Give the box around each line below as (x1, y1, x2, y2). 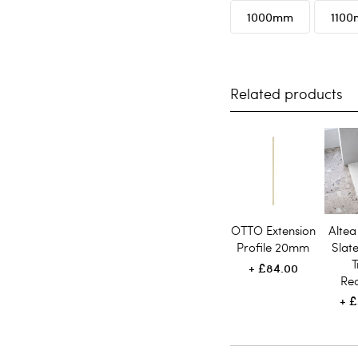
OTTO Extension (230, 221, 316, 238)
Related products (230, 83, 344, 103)
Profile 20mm (237, 238, 310, 255)
